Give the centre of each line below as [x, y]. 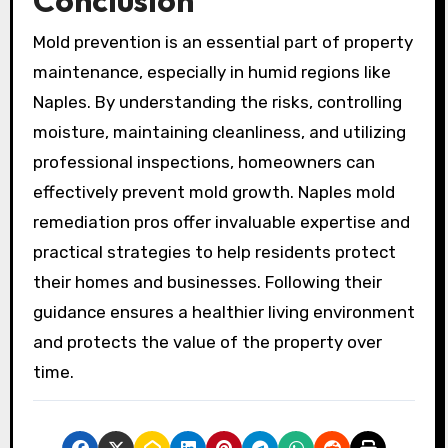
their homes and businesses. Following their [207, 282]
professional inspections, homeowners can [203, 162]
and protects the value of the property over [207, 342]
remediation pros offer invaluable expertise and [221, 222]
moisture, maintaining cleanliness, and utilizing [219, 132]
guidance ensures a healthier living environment [223, 312]
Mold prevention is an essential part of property [222, 42]
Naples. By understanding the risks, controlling [217, 102]
